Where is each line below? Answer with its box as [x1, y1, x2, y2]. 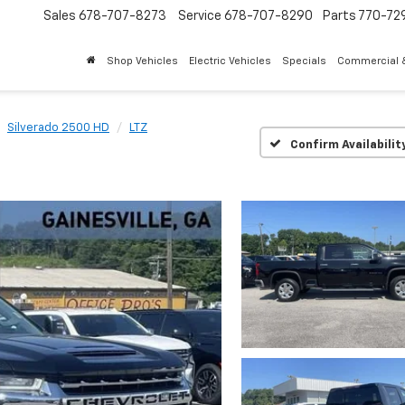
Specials [282, 56, 326, 67]
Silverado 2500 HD [7, 122, 109, 134]
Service [178, 10, 221, 24]
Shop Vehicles [107, 56, 178, 67]
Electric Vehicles [189, 56, 271, 67]
